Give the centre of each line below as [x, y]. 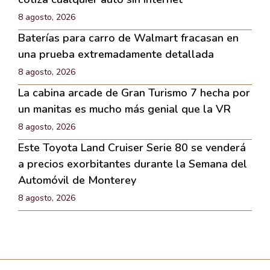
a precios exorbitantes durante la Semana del [133, 164]
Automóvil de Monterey [77, 180]
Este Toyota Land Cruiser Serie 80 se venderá [132, 147]
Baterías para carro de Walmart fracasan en [128, 38]
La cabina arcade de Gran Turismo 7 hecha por [134, 93]
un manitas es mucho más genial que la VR [124, 109]
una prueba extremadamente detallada [116, 54]
